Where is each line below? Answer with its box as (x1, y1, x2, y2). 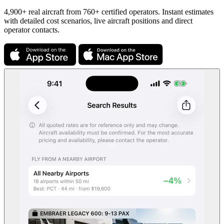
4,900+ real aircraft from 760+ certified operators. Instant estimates (4, 7, 213, 16)
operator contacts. (4, 25, 59, 34)
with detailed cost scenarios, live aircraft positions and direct (4, 16, 192, 25)
